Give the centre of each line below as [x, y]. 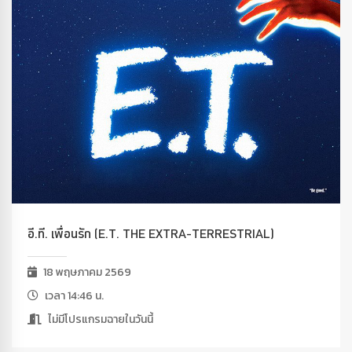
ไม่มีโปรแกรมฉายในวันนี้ [99, 319]
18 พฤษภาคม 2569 [86, 272]
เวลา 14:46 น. [73, 295]
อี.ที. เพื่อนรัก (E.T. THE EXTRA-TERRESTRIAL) [151, 233]
